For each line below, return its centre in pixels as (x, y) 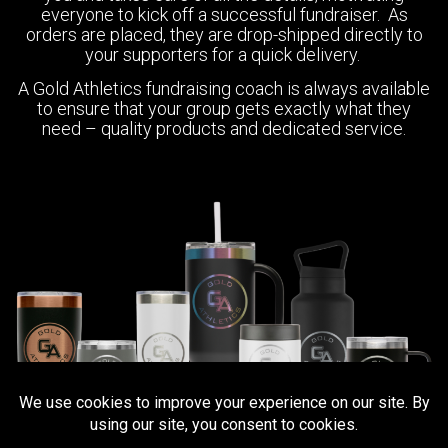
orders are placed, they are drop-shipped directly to (224, 34)
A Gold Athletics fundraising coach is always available (224, 89)
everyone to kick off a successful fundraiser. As (224, 14)
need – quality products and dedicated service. (224, 129)
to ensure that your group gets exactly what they (224, 109)
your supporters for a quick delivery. (224, 54)
